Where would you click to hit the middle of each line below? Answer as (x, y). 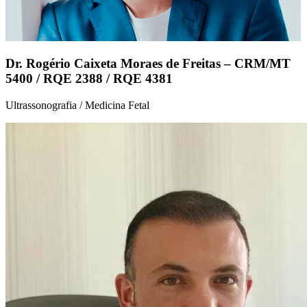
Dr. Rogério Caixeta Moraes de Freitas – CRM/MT (148, 64)
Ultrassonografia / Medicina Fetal (77, 105)
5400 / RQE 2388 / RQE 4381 (89, 79)
